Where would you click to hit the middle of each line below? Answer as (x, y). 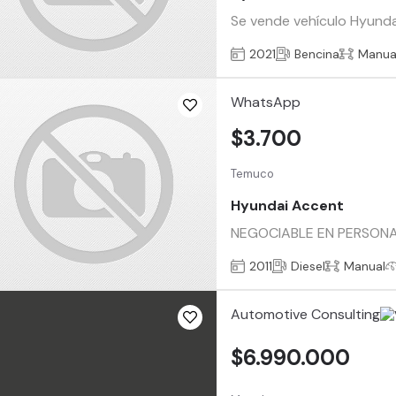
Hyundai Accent (288, 205)
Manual (365, 266)
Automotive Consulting (306, 314)
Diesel (308, 266)
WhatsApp (266, 102)
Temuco (253, 173)
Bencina (317, 53)
